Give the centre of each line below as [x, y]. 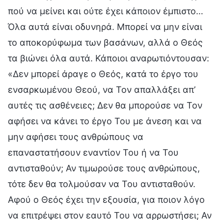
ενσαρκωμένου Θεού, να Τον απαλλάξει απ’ [102, 89]
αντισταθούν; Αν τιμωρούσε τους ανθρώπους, [104, 168]
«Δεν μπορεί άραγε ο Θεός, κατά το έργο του [103, 74]
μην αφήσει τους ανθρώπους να [76, 137]
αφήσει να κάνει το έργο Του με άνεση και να [105, 121]
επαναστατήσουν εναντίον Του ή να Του [93, 152]
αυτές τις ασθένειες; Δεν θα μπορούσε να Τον [105, 105]
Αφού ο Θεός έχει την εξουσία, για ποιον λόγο [106, 199]
